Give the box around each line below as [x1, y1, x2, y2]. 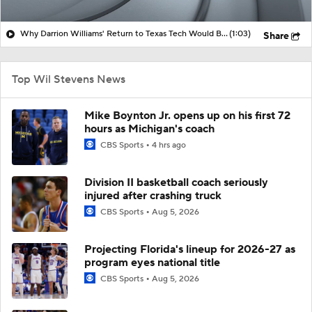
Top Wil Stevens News [12, 72, 125, 86]
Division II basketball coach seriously [84, 175, 268, 189]
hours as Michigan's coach [84, 121, 214, 136]
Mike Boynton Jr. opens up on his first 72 [84, 108, 290, 123]
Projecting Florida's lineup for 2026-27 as [84, 242, 295, 256]
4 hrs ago [152, 139, 186, 150]
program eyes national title [84, 255, 220, 270]
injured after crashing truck [84, 188, 221, 203]
